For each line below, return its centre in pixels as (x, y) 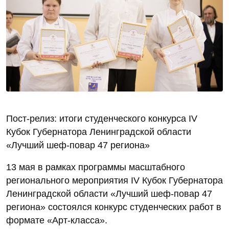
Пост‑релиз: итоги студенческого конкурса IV (102, 119)
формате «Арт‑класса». (57, 221)
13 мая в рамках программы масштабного (96, 167)
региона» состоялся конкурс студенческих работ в (114, 207)
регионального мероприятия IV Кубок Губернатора (114, 181)
